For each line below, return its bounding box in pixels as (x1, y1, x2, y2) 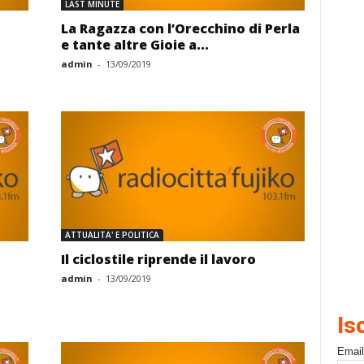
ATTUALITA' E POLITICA (64, 229, 159, 240)
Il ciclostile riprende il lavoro (60, 250, 256, 268)
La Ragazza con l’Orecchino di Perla (60, 19, 300, 37)
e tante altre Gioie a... (60, 36, 209, 54)
